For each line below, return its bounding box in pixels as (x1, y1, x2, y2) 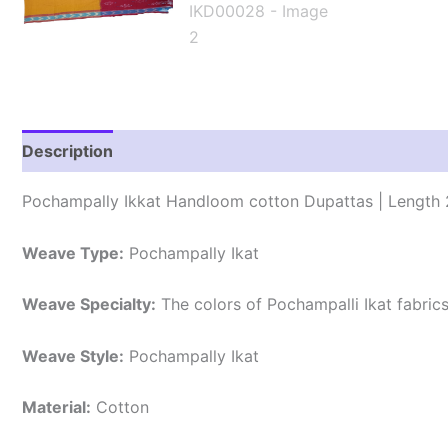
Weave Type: (22, 242, 124, 263)
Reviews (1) (134, 141, 227, 161)
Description (22, 141, 113, 161)
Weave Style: (22, 345, 124, 366)
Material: (22, 397, 91, 418)
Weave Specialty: (22, 294, 156, 315)
